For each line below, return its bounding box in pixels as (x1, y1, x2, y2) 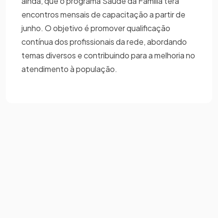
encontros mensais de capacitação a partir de (21, 9, 185, 19)
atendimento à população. (21, 63, 120, 74)
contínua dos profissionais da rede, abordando (21, 36, 187, 47)
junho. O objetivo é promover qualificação (21, 22, 170, 33)
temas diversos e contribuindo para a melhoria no (21, 50, 195, 60)
